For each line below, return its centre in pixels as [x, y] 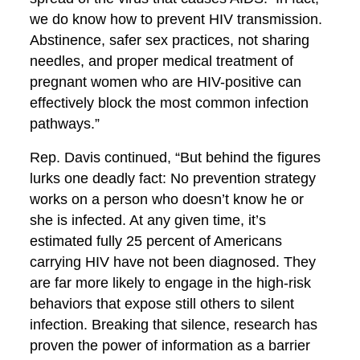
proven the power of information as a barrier [170, 346]
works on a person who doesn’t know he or [167, 199]
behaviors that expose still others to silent [162, 304]
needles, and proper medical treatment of [162, 61]
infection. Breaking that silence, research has [174, 325]
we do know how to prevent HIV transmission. [178, 19]
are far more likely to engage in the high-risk [171, 283]
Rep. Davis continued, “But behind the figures [176, 157]
